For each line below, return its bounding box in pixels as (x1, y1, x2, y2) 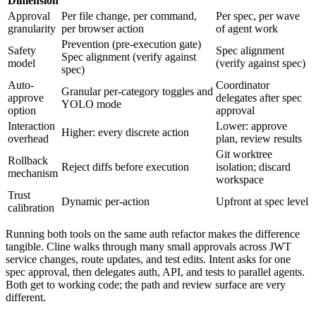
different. (6, 291, 46, 303)
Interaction (8, 119, 55, 132)
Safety (8, 44, 36, 56)
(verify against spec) (216, 56, 305, 69)
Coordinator (216, 78, 269, 91)
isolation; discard (216, 160, 291, 173)
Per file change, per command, (61, 9, 197, 22)
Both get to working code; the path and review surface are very (6, 278, 286, 291)
